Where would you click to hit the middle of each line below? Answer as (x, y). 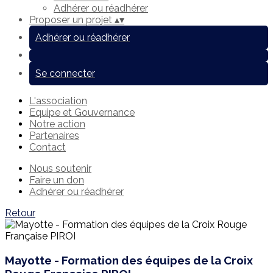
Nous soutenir (60, 168)
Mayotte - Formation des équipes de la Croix (129, 260)
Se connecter (65, 73)
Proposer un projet (72, 20)
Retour (20, 213)
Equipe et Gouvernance (82, 112)
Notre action (57, 124)
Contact (48, 147)
